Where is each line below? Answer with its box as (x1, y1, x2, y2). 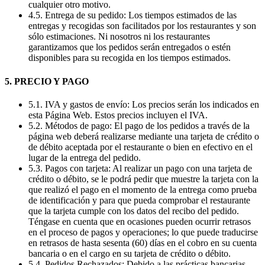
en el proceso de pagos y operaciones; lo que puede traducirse (28, 227, 258, 237)
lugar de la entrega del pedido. (28, 152, 141, 163)
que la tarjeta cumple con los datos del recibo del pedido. (28, 205, 239, 216)
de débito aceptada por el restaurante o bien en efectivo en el (28, 141, 253, 152)
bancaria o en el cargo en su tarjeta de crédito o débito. (28, 248, 233, 258)
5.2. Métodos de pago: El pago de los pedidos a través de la (28, 120, 250, 131)
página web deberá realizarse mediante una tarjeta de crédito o (28, 131, 259, 141)
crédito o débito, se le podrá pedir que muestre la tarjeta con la (28, 173, 258, 184)
